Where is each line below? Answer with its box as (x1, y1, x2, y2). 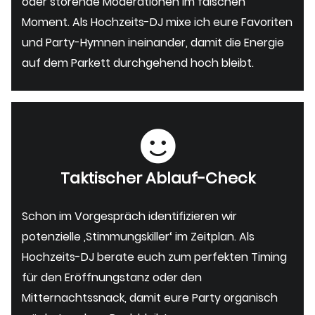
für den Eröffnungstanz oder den (22, 269, 202, 285)
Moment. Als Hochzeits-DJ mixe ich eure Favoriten (22, 13, 292, 30)
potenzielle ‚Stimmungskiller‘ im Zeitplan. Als (22, 228, 255, 245)
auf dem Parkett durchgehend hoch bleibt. (22, 54, 254, 71)
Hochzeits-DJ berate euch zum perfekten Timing (22, 248, 287, 265)
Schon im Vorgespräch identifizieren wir (22, 207, 237, 224)
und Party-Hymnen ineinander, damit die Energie (22, 34, 284, 51)
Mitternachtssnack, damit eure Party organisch (22, 289, 278, 306)
